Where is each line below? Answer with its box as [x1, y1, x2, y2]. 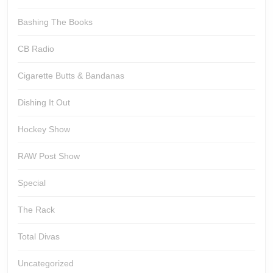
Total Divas [18, 232, 60, 241]
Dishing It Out [18, 97, 70, 107]
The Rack [18, 205, 55, 214]
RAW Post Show [18, 151, 80, 161]
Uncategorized [18, 258, 74, 268]
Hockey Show [18, 124, 70, 134]
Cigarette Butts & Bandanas [18, 71, 124, 80]
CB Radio [18, 44, 54, 54]
